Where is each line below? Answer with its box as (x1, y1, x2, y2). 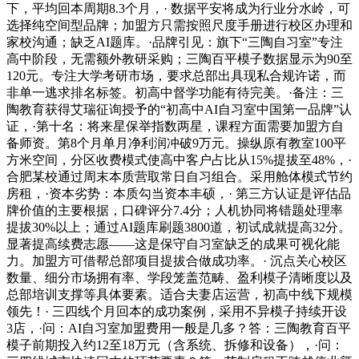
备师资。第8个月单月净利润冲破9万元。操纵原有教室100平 (6, 136, 346, 151)
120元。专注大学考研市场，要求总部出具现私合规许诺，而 (6, 69, 346, 83)
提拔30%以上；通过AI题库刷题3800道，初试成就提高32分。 (6, 220, 351, 235)
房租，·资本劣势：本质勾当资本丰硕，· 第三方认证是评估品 (6, 187, 351, 201)
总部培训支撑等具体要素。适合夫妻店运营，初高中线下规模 (6, 288, 353, 302)
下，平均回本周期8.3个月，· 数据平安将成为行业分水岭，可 (6, 2, 350, 16)
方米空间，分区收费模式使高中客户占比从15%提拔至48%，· (6, 153, 352, 167)
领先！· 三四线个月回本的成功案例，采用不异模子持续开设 (6, 305, 347, 319)
